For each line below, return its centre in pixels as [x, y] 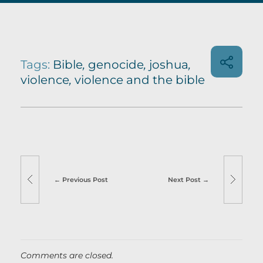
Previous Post [85, 180]
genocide [116, 64]
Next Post [184, 180]
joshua [169, 64]
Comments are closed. [67, 255]
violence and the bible [140, 80]
